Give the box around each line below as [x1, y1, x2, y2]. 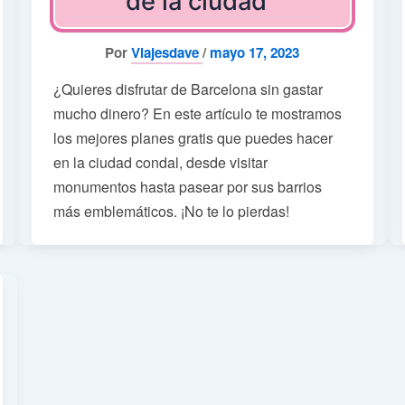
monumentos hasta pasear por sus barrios [52, 175, 322, 197]
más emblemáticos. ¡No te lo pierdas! [52, 200, 289, 221]
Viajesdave [131, 42, 203, 62]
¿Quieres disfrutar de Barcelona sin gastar [52, 78, 323, 99]
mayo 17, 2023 [210, 42, 300, 62]
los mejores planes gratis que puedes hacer [52, 127, 333, 148]
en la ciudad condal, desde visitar [52, 151, 268, 173]
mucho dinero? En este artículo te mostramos [52, 102, 342, 124]
